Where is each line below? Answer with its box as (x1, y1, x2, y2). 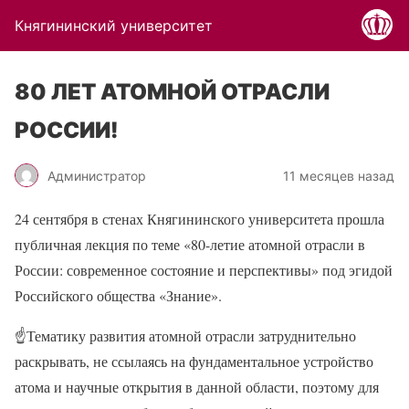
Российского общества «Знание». (15, 286, 222, 305)
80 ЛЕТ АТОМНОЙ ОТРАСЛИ (15, 79, 330, 105)
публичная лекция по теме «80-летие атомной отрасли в (15, 235, 365, 254)
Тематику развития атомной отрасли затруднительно (26, 326, 356, 345)
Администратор (47, 167, 146, 184)
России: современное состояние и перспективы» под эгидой (15, 260, 393, 279)
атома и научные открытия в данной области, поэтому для (15, 377, 379, 396)
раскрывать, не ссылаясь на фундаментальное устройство (15, 351, 373, 371)
